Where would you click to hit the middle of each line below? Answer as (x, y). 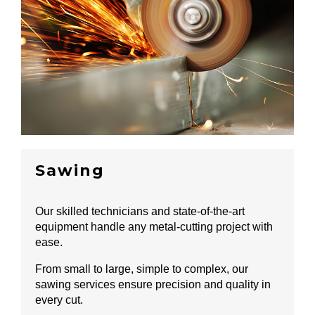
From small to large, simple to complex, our (142, 269)
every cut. (59, 300)
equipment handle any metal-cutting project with (154, 227)
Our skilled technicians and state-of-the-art (140, 212)
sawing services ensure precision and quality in (153, 285)
